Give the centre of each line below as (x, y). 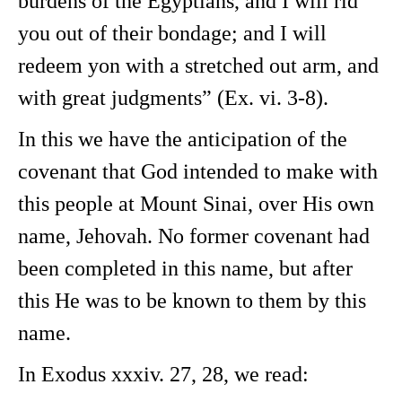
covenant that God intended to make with (198, 171)
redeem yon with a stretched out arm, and (198, 66)
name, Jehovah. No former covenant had (194, 236)
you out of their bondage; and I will (172, 33)
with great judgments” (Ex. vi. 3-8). (173, 98)
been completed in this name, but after (185, 268)
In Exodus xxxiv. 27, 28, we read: (163, 374)
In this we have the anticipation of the (183, 139)
